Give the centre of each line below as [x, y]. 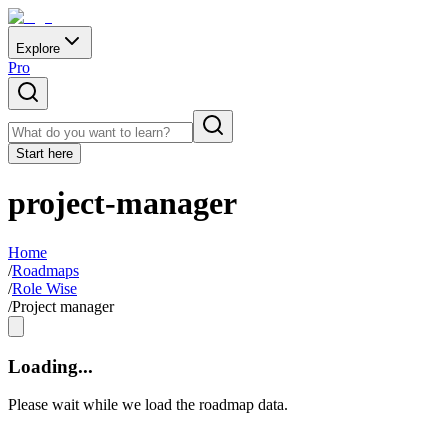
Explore [38, 48]
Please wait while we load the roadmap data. [148, 405]
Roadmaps [45, 270]
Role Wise [44, 288]
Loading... [50, 366]
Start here [44, 153]
